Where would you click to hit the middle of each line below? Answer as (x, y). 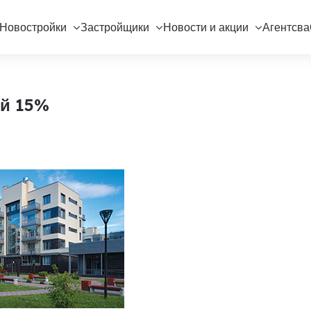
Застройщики (115, 27)
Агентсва (286, 27)
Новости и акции (205, 27)
